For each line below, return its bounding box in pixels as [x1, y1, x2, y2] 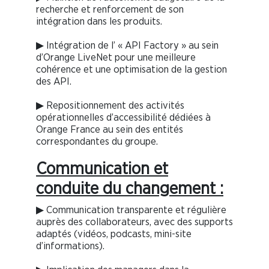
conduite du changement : [36, 181, 223, 198]
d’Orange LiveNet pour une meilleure [36, 52, 196, 63]
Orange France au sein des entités [36, 124, 183, 135]
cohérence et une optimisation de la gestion [36, 64, 227, 75]
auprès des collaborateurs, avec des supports [36, 217, 233, 228]
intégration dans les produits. [36, 16, 162, 27]
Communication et [36, 161, 168, 178]
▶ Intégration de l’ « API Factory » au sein [36, 40, 219, 51]
